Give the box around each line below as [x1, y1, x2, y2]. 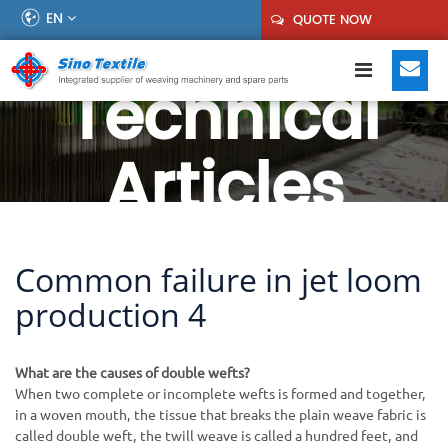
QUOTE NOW [289, 10, 373, 29]
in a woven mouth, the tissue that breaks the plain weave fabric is [15, 405, 426, 424]
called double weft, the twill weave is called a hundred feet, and [15, 426, 418, 445]
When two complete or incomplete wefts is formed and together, [15, 384, 426, 403]
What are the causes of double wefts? [15, 363, 250, 382]
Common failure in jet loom [15, 258, 422, 302]
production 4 [15, 293, 206, 337]
